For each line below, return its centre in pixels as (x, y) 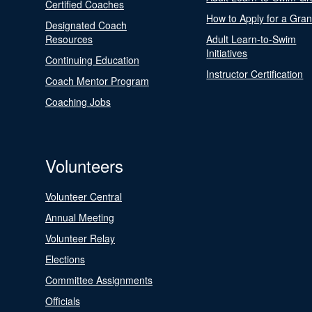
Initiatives (227, 53)
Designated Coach (86, 25)
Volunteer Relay (80, 238)
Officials (63, 301)
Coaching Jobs (78, 102)
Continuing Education (92, 60)
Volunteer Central (84, 196)
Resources (69, 39)
